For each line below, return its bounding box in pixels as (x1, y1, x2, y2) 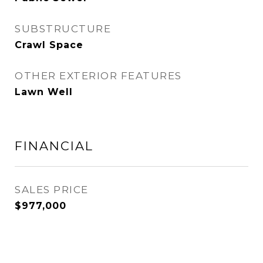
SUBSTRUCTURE (15, 23, 111, 35)
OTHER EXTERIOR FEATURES (15, 70, 182, 82)
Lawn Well (15, 86, 73, 97)
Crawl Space (15, 39, 83, 50)
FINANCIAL (15, 139, 93, 153)
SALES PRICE (15, 184, 89, 195)
